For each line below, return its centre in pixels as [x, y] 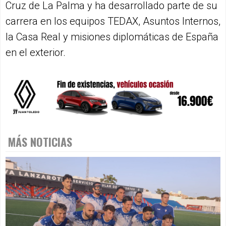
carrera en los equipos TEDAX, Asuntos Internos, [113, 21]
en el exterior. [36, 53]
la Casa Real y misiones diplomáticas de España [112, 37]
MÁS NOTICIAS [40, 142]
